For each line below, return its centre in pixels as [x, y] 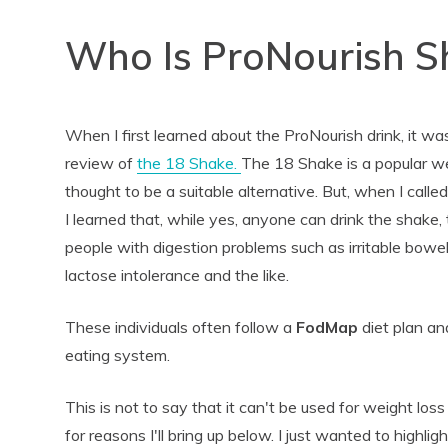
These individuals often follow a [181, 327]
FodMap [327, 327]
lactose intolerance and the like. [177, 275]
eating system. [118, 355]
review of [101, 163]
